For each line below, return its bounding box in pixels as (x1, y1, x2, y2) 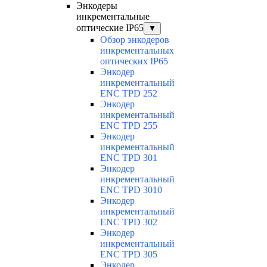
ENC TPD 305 (100, 249, 157, 260)
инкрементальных (100, 45, 174, 56)
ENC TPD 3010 (100, 185, 162, 195)
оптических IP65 (100, 56, 168, 67)
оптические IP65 (76, 23, 144, 33)
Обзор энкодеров (100, 35, 169, 45)
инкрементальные (76, 11, 150, 22)
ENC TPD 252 (100, 88, 157, 99)
